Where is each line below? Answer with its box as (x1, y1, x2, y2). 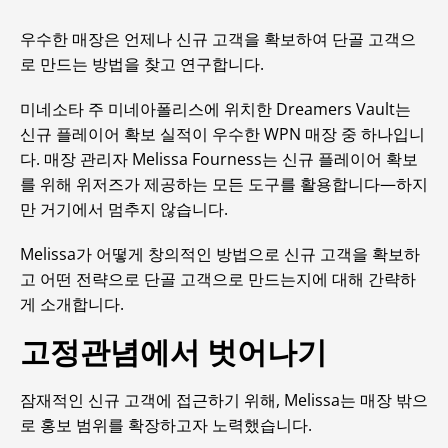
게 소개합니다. (20, 293, 124, 315)
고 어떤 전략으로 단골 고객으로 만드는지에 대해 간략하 (20, 268, 416, 290)
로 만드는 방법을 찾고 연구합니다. (20, 53, 264, 75)
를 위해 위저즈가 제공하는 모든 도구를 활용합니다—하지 (20, 173, 428, 195)
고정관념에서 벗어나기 (20, 335, 327, 370)
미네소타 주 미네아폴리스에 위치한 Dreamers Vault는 (20, 98, 411, 120)
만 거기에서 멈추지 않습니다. (20, 198, 228, 220)
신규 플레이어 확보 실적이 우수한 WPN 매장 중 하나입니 (20, 123, 425, 145)
